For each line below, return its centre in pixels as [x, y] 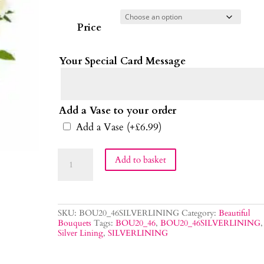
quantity [75, 183]
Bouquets [75, 223]
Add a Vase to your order [118, 111]
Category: [200, 213]
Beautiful [235, 213]
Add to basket [141, 159]
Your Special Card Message [123, 61]
